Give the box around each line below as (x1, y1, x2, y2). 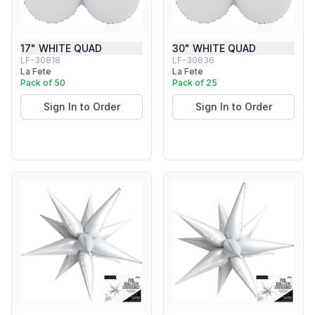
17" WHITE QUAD (20, 42, 102, 54)
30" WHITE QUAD (172, 42, 256, 54)
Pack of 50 (20, 77, 65, 88)
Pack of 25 (172, 77, 217, 88)
